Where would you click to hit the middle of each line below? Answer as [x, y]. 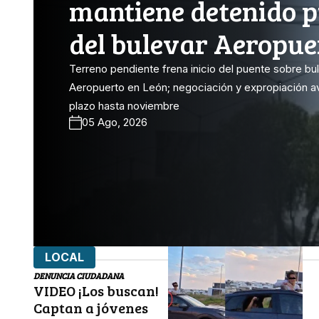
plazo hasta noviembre [124, 106]
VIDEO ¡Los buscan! [96, 291]
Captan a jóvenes [91, 308]
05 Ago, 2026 [115, 122]
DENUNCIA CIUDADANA [79, 276]
